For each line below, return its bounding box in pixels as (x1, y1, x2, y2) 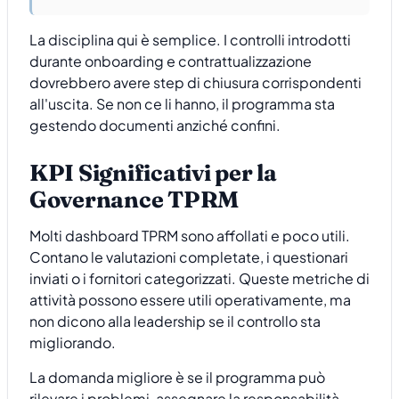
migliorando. (29, 333, 116, 353)
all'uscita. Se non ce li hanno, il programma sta (29, 94, 335, 114)
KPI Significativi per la (29, 158, 277, 187)
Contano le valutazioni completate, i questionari (29, 248, 348, 267)
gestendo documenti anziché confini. (29, 116, 281, 135)
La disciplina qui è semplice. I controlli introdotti (29, 30, 351, 50)
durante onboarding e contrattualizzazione (29, 52, 312, 71)
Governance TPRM (29, 184, 240, 214)
